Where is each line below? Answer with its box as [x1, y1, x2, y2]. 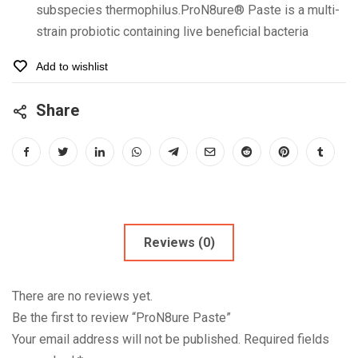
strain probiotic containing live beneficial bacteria [36, 24, 308, 39]
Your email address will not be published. [12, 332, 241, 347]
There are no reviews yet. [12, 288, 153, 304]
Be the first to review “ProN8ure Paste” [12, 310, 231, 325]
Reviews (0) [143, 235, 215, 250]
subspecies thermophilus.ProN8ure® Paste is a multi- [36, 2, 340, 18]
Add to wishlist [36, 60, 108, 73]
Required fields [244, 332, 329, 347]
